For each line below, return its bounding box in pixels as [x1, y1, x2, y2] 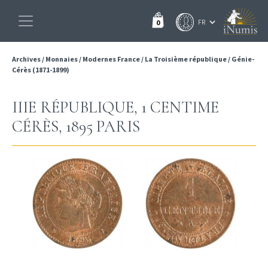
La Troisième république [145, 54, 227, 63]
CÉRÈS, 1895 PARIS [12, 117, 140, 136]
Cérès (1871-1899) [12, 65, 69, 74]
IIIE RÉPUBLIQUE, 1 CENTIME [12, 98, 219, 117]
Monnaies [45, 54, 78, 63]
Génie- [232, 54, 254, 63]
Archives [12, 54, 42, 63]
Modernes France [83, 54, 140, 63]
